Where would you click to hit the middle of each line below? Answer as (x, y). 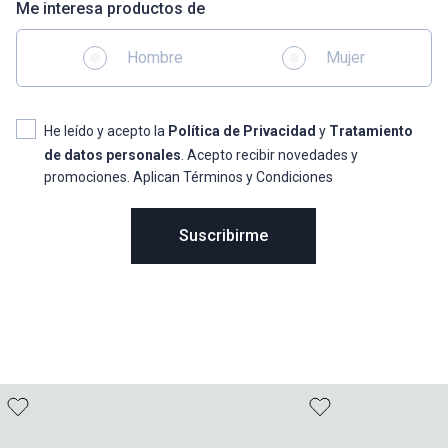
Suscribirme (224, 236)
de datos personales (112, 155)
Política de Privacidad (241, 131)
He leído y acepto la (105, 131)
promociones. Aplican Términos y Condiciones (188, 177)
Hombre (154, 58)
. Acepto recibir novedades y (269, 155)
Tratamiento (370, 131)
